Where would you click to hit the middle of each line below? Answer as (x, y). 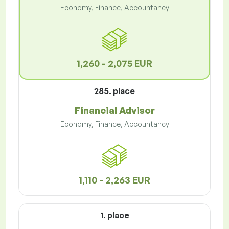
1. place (114, 215)
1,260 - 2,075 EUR (114, 64)
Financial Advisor (114, 111)
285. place (114, 91)
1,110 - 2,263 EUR (114, 180)
